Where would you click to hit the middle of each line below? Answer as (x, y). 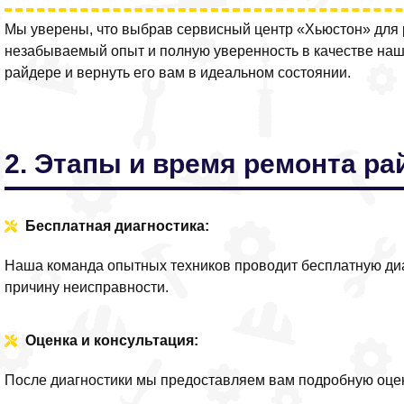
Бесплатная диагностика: (117, 226)
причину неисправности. (87, 288)
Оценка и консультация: (111, 340)
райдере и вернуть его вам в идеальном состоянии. (178, 72)
